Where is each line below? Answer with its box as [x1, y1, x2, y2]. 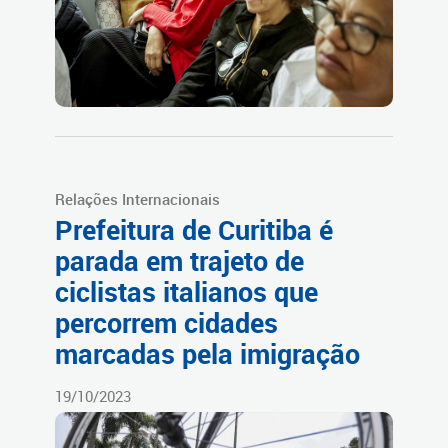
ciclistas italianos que [55, 273, 318, 310]
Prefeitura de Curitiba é [55, 211, 333, 248]
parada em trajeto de [55, 242, 304, 279]
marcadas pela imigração [55, 335, 360, 372]
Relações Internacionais [55, 188, 220, 209]
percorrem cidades [55, 304, 278, 341]
